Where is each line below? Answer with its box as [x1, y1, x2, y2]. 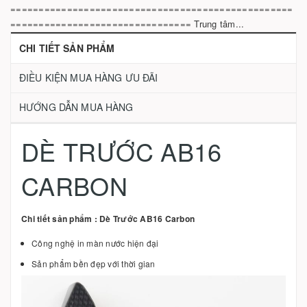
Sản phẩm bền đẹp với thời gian [32, 257, 156, 269]
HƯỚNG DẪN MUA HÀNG [19, 100, 134, 114]
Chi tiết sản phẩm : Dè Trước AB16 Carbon [21, 212, 195, 225]
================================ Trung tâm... [10, 17, 245, 30]
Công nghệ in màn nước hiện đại [32, 237, 159, 249]
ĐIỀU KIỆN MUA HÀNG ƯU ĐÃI [19, 71, 158, 84]
